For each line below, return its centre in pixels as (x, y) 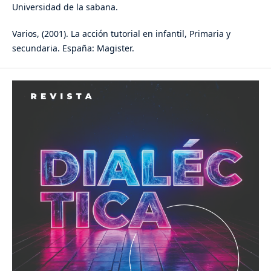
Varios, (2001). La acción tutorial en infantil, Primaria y (121, 34)
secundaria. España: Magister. (73, 48)
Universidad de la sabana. (65, 7)
